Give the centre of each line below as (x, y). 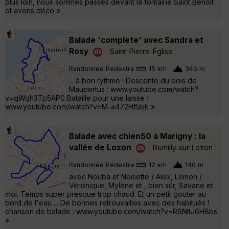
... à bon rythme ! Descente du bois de (133, 80)
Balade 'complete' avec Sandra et (136, 40)
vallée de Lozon (100, 147)
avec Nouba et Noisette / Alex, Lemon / (135, 176)
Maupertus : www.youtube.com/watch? (134, 89)
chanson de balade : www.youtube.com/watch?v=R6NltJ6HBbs (111, 211)
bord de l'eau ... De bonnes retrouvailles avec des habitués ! (107, 202)
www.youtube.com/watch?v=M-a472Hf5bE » (80, 106)
